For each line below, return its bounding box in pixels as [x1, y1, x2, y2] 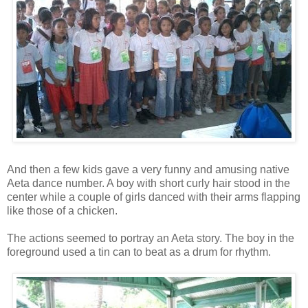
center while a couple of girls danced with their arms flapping [7, 190, 300, 203]
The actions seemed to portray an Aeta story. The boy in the [7, 232, 294, 244]
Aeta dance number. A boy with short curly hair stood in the [7, 177, 290, 189]
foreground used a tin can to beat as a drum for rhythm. [7, 245, 271, 258]
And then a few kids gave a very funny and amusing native [7, 163, 289, 175]
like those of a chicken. [7, 204, 118, 217]
